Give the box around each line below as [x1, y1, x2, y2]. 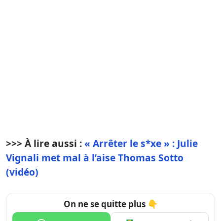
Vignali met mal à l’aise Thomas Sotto [6, 150, 184, 164]
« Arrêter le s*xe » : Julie [84, 136, 198, 150]
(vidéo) [6, 165, 38, 179]
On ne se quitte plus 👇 [63, 198, 158, 210]
